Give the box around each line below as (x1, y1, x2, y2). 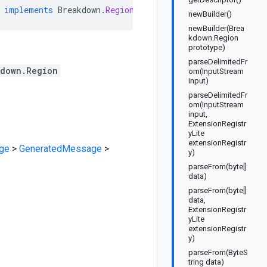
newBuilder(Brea (188, 24, 244, 33)
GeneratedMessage (19, 143, 102, 154)
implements (4, 4, 53, 15)
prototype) (188, 43, 225, 52)
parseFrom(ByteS (188, 248, 248, 257)
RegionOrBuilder (105, 4, 178, 15)
